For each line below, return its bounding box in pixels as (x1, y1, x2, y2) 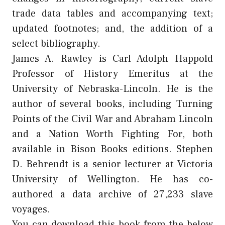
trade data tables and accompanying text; (12, 7, 213, 20)
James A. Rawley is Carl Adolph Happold (12, 52, 213, 65)
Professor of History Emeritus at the (12, 67, 213, 80)
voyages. (12, 202, 50, 216)
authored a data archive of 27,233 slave (12, 187, 213, 201)
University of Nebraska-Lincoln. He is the (12, 82, 213, 95)
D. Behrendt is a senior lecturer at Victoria (12, 157, 213, 171)
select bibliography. (12, 37, 100, 50)
